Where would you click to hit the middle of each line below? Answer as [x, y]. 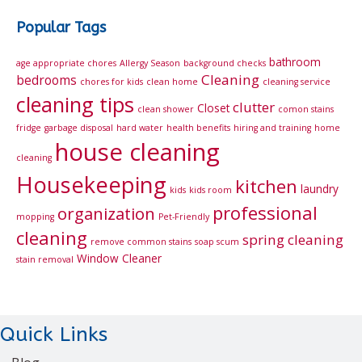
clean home [172, 82]
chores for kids [112, 82]
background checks [225, 63]
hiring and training [272, 128]
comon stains [306, 109]
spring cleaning [293, 240]
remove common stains [141, 242]
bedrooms [46, 80]
